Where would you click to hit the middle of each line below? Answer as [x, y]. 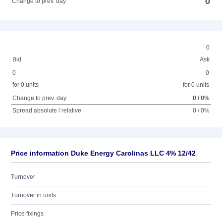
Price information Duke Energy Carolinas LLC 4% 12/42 [103, 153]
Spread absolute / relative [47, 111]
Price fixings [27, 214]
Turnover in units [33, 195]
